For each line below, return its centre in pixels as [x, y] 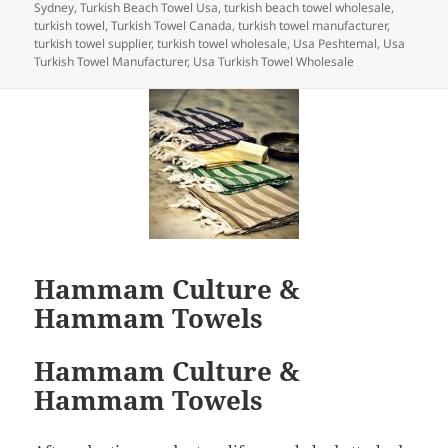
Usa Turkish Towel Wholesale [274, 61]
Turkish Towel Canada [172, 25]
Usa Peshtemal [335, 43]
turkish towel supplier [93, 43]
